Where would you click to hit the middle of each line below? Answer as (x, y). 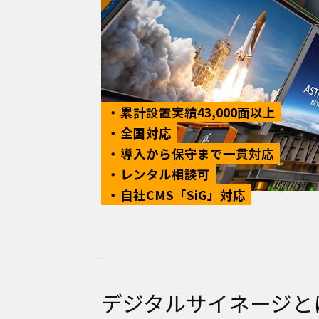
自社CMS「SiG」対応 (183, 195)
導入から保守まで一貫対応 (197, 153)
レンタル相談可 (165, 174)
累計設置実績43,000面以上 (198, 112)
